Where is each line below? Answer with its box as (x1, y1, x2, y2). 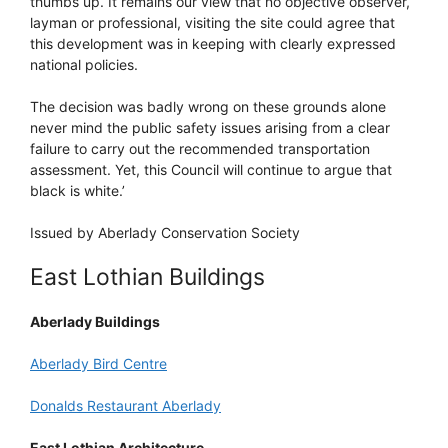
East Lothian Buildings (30, 262, 265, 291)
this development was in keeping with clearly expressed (30, 34, 396, 52)
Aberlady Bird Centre (30, 354, 167, 372)
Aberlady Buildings (30, 312, 160, 330)
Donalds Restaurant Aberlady (30, 396, 221, 414)
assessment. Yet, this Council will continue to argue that (30, 160, 392, 178)
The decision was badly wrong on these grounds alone (30, 97, 386, 115)
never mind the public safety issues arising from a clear (30, 118, 390, 136)
